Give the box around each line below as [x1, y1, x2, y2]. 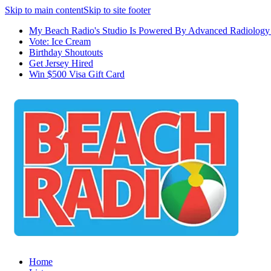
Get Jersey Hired [29, 58, 93, 68]
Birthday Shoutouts [29, 47, 103, 57]
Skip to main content [5, 5, 83, 15]
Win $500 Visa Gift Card [29, 69, 125, 79]
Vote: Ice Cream [29, 36, 91, 47]
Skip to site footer [83, 5, 151, 15]
